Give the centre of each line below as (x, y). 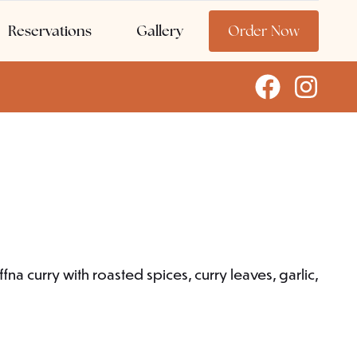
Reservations (50, 31)
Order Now (264, 31)
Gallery (160, 31)
